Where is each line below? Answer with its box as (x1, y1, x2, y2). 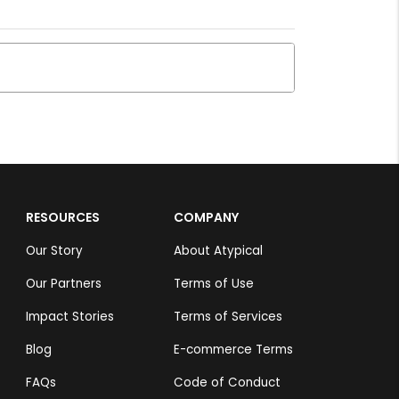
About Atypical (173, 242, 263, 260)
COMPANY (173, 208, 239, 227)
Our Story (25, 242, 83, 260)
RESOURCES (25, 208, 100, 227)
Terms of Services (173, 308, 282, 326)
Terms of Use (173, 275, 254, 293)
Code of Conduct (173, 374, 281, 392)
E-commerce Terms (173, 341, 293, 359)
